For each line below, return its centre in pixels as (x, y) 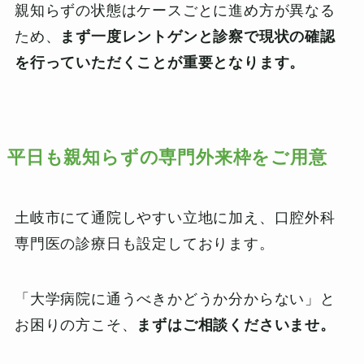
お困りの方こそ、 (76, 325)
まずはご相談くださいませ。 (236, 325)
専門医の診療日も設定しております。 (144, 243)
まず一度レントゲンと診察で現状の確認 (198, 36)
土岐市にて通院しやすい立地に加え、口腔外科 (175, 217)
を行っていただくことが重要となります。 (160, 62)
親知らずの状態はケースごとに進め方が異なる (175, 10)
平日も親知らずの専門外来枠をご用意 (167, 157)
